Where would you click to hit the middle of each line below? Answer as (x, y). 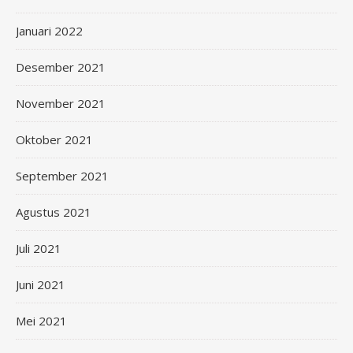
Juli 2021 (39, 248)
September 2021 (62, 176)
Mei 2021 (41, 321)
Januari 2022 (49, 31)
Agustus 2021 (54, 212)
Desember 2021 (61, 67)
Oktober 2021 (54, 139)
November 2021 (61, 103)
